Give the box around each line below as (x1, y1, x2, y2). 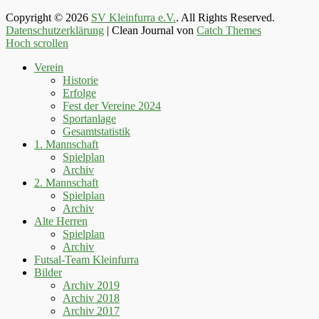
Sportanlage (63, 112, 116, 125)
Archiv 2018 (63, 291, 120, 304)
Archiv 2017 (63, 304, 120, 317)
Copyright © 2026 (6, 11, 91, 23)
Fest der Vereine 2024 (63, 99, 161, 112)
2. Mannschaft (34, 176, 98, 189)
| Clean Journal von (104, 23, 197, 36)
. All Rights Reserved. (176, 11, 275, 23)
